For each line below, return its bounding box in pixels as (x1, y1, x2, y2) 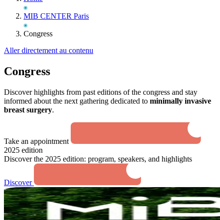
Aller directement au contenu (4, 46, 93, 55)
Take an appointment (4, 137, 71, 145)
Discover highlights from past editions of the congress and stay (4, 87, 197, 96)
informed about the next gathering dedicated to (4, 96, 150, 105)
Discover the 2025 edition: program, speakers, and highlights (4, 154, 192, 163)
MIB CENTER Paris (24, 12, 89, 20)
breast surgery (4, 105, 52, 114)
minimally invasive (150, 96, 211, 105)
